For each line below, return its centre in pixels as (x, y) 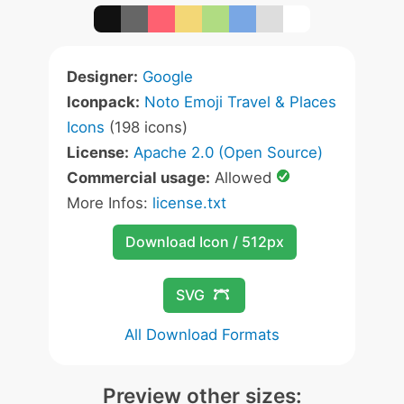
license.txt (189, 203)
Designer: (102, 77)
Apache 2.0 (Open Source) (228, 152)
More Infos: (110, 203)
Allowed (243, 178)
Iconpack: (103, 102)
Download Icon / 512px (204, 242)
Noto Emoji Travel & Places (240, 102)
